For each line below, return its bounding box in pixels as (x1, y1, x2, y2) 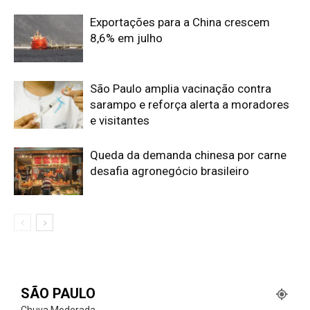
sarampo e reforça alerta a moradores (90, 97, 289, 111)
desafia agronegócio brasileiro (90, 163, 249, 178)
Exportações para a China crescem (90, 15, 270, 29)
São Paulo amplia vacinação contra (90, 81, 271, 95)
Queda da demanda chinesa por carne (90, 147, 286, 162)
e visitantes (90, 113, 149, 127)
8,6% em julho (90, 30, 163, 45)
